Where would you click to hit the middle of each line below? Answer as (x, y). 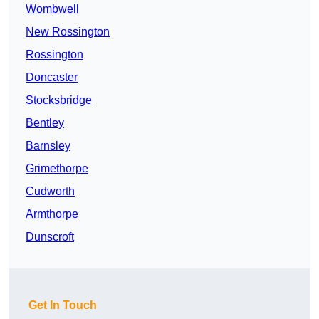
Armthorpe (52, 214)
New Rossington (68, 32)
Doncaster (52, 78)
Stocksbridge (59, 100)
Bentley (45, 123)
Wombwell (52, 9)
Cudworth (50, 192)
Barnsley (48, 146)
